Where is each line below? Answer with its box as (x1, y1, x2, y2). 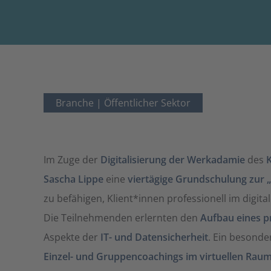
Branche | (56, 96, 104, 109)
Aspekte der (44, 230, 100, 244)
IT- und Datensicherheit (100, 230, 208, 244)
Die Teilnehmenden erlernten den (44, 211, 200, 224)
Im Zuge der (44, 153, 100, 166)
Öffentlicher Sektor (104, 96, 191, 109)
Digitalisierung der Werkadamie (100, 153, 245, 166)
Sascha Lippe (44, 172, 103, 186)
